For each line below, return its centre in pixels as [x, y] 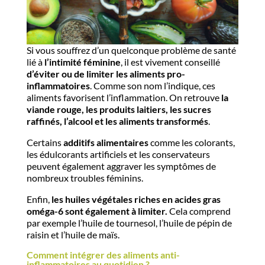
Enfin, [39, 199]
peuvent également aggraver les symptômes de [121, 166]
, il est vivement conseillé [170, 62]
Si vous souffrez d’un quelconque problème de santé [131, 50]
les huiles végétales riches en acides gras [136, 199]
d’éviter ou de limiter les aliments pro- [106, 74]
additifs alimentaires [106, 143]
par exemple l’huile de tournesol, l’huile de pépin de [129, 223]
